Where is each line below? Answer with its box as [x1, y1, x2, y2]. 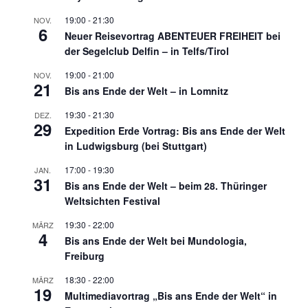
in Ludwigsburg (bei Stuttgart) [65, 139, 207, 153]
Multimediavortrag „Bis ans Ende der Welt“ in [65, 289, 277, 303]
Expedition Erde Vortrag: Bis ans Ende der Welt [65, 124, 285, 138]
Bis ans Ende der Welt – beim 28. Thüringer [65, 179, 267, 193]
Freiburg [65, 249, 104, 263]
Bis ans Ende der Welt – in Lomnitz [65, 84, 228, 98]
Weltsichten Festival [65, 194, 160, 208]
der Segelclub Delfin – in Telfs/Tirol [65, 44, 229, 58]
